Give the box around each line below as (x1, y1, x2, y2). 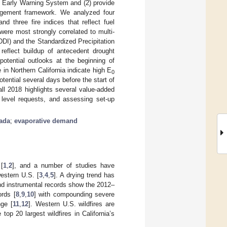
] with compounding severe (33, 190, 115, 198)
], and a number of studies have (12, 161, 115, 169)
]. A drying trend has (53, 171, 115, 179)
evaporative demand (14, 117, 78, 125)
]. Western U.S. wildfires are (28, 200, 115, 208)
